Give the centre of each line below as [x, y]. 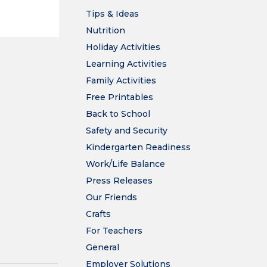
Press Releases [119, 181]
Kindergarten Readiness [138, 147]
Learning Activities [126, 64]
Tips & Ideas [112, 14]
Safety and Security [127, 131]
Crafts [98, 214]
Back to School [118, 114]
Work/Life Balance [125, 164]
